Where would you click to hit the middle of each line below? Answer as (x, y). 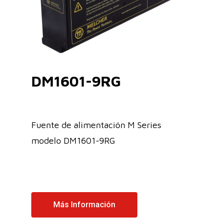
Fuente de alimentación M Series (96, 125)
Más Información (84, 204)
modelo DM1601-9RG (73, 140)
